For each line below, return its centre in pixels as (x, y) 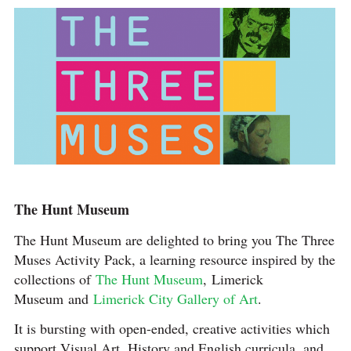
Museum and (53, 298)
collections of (54, 279)
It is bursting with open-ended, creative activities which (172, 329)
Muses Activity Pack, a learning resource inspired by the (174, 259)
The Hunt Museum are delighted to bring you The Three (174, 239)
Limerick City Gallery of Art (175, 298)
